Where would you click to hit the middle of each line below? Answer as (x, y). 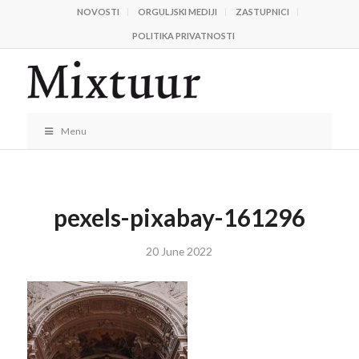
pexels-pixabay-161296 (179, 217)
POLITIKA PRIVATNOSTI (183, 36)
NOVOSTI (98, 12)
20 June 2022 (179, 251)
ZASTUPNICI (262, 12)
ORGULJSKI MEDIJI (177, 12)
